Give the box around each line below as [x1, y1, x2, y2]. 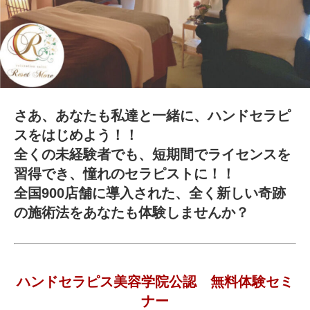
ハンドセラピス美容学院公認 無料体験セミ [17, 274, 293, 290]
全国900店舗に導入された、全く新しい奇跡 [14, 185, 286, 201]
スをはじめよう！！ [14, 127, 138, 143]
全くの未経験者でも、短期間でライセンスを [14, 147, 291, 163]
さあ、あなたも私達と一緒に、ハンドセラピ [14, 108, 291, 124]
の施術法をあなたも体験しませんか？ [14, 205, 249, 221]
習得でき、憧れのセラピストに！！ [14, 166, 235, 182]
